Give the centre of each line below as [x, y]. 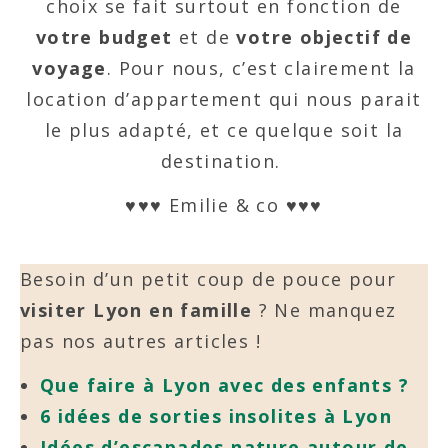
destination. [224, 161]
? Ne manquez [324, 310]
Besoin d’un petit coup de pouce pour [208, 279]
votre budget [104, 37]
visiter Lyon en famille [136, 310]
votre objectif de [324, 37]
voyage [69, 68]
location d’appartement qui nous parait [224, 99]
